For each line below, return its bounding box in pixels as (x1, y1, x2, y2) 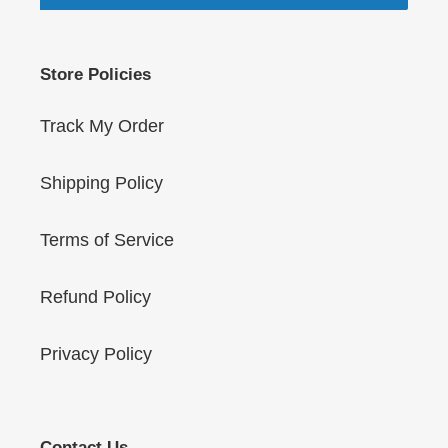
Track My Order (40, 115, 164, 136)
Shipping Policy (40, 172, 163, 193)
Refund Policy (40, 286, 151, 307)
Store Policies (40, 65, 151, 85)
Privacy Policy (40, 343, 152, 364)
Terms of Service (40, 229, 174, 250)
